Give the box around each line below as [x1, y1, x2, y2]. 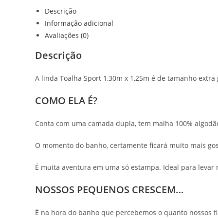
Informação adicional [45, 18, 113, 28]
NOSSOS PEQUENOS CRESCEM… [35, 183, 183, 197]
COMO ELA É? [35, 94, 97, 108]
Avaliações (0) [45, 31, 89, 40]
